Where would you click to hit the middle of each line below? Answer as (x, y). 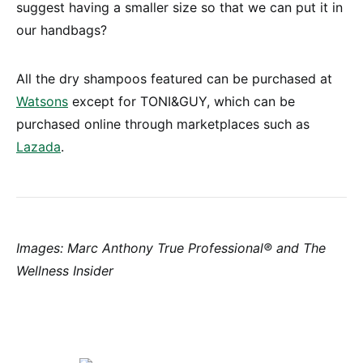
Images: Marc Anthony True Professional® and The (171, 248)
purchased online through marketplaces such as (163, 124)
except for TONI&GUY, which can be (181, 101)
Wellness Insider (65, 271)
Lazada (38, 147)
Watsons (42, 101)
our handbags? (62, 30)
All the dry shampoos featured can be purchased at (174, 79)
